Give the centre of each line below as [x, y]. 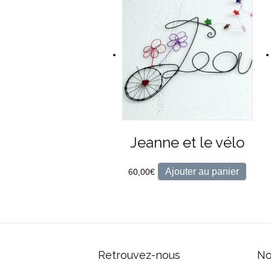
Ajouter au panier [202, 172]
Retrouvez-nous [139, 255]
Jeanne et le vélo [188, 143]
